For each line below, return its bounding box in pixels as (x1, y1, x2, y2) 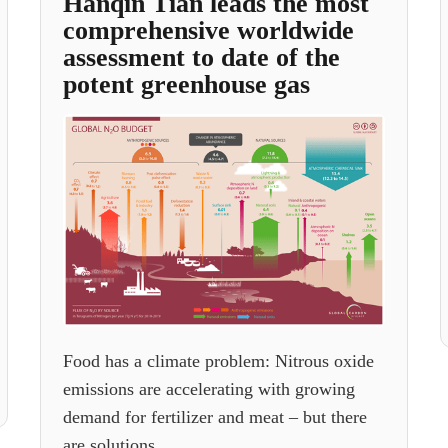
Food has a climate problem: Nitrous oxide (62, 350, 374, 371)
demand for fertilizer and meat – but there (62, 406, 367, 427)
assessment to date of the (62, 43, 340, 72)
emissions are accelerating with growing (62, 378, 355, 399)
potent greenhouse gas (62, 70, 310, 99)
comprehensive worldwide (62, 16, 354, 45)
